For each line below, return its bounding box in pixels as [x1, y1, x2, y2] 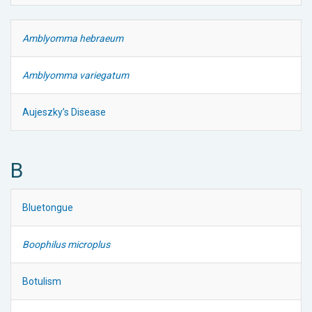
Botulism [22, 275, 61, 287]
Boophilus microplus [22, 238, 110, 250]
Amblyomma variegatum [22, 69, 129, 81]
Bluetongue [22, 201, 73, 213]
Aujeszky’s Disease [22, 106, 106, 118]
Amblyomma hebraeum [22, 32, 123, 44]
